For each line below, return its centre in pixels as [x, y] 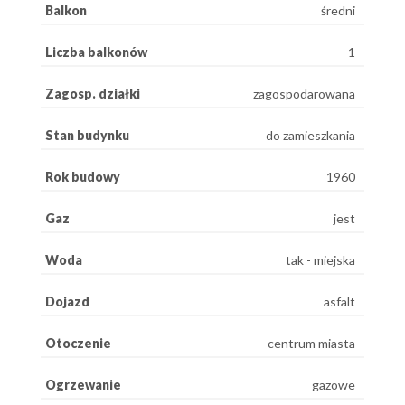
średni [338, 10]
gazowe [334, 384]
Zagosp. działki [93, 93]
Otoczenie [78, 343]
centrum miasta [311, 343]
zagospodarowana [304, 93]
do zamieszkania [311, 135]
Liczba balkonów [96, 52]
